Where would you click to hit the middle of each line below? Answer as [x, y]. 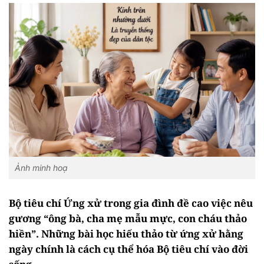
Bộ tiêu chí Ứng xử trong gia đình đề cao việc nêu [131, 203]
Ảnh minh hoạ [41, 168]
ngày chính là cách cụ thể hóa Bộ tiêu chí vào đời [128, 249]
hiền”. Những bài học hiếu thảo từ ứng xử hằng [126, 234]
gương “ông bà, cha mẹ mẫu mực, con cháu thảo [128, 219]
